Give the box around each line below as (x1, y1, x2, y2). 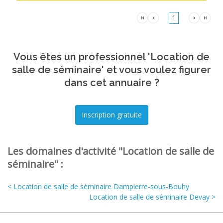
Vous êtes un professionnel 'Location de (13, 51, 210, 63)
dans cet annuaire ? (64, 77, 159, 89)
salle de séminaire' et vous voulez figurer (12, 64, 211, 76)
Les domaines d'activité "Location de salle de (7, 144, 214, 158)
